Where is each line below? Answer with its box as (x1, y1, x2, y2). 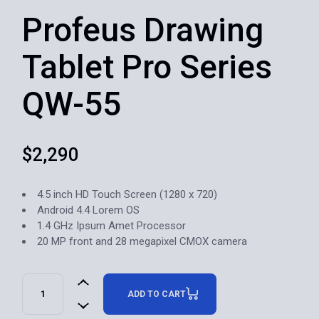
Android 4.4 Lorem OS (37, 204, 140, 216)
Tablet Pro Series (22, 48, 273, 86)
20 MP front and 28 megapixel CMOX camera (37, 235, 248, 248)
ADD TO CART (127, 289, 187, 299)
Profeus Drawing (22, 11, 264, 49)
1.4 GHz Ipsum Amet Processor (37, 219, 187, 232)
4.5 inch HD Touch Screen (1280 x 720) (37, 188, 218, 201)
